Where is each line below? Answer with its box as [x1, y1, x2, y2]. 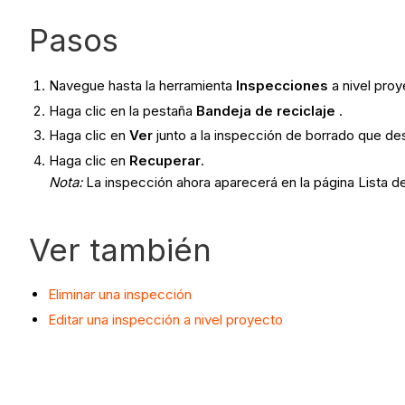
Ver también [29, 231, 212, 269]
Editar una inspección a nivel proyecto [48, 310, 283, 328]
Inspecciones [236, 76, 329, 94]
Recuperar [129, 152, 202, 170]
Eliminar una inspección [48, 286, 192, 304]
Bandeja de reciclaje [196, 101, 336, 119]
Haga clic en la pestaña [49, 101, 197, 119]
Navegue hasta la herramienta [49, 76, 237, 94]
